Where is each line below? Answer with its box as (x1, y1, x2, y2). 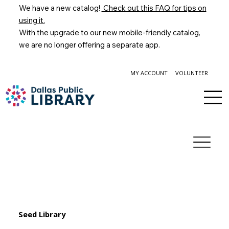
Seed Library (18, 209, 65, 220)
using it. (18, 15, 45, 26)
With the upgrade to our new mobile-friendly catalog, (18, 28, 200, 38)
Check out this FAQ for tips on (101, 3, 207, 13)
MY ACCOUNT (130, 69, 168, 77)
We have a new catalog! (18, 3, 102, 13)
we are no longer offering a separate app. (18, 40, 162, 50)
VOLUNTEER (175, 69, 208, 77)
